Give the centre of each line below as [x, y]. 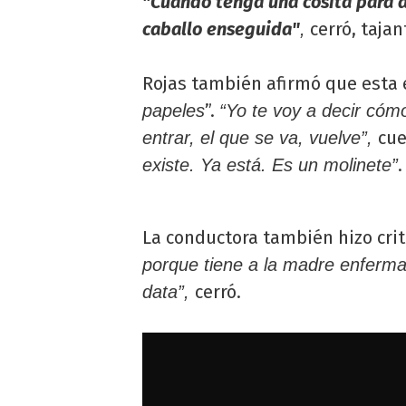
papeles [174, 110]
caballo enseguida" [221, 29]
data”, [169, 291]
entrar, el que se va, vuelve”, [260, 137]
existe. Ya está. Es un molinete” [270, 164]
